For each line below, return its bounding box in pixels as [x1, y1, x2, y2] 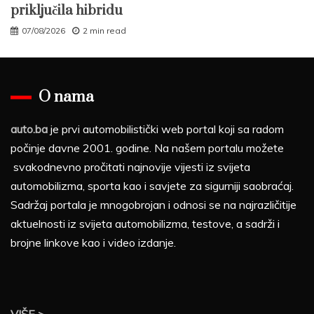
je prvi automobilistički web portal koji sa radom [48, 121, 284, 136]
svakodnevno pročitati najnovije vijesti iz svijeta [11, 159, 250, 174]
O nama [39, 87, 94, 107]
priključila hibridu [11, 1, 123, 20]
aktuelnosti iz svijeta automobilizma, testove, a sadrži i [11, 216, 280, 231]
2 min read [83, 25, 126, 36]
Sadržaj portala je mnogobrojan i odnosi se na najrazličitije [11, 197, 296, 212]
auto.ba [11, 121, 48, 136]
